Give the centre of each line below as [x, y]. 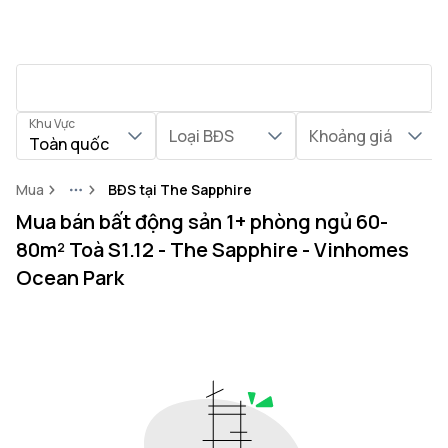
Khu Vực [52, 123]
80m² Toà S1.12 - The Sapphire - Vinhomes [212, 249]
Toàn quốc [69, 144]
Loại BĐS [201, 136]
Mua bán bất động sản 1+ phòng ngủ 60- [202, 221]
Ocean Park [70, 277]
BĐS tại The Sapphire [180, 189]
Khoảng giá [350, 136]
